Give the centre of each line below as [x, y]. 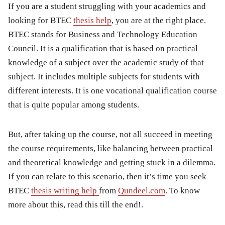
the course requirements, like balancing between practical [110, 148]
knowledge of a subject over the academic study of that [106, 62]
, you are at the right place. [159, 20]
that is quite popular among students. [74, 104]
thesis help [92, 20]
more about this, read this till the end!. [76, 204]
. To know [183, 190]
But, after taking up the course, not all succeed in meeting [110, 134]
